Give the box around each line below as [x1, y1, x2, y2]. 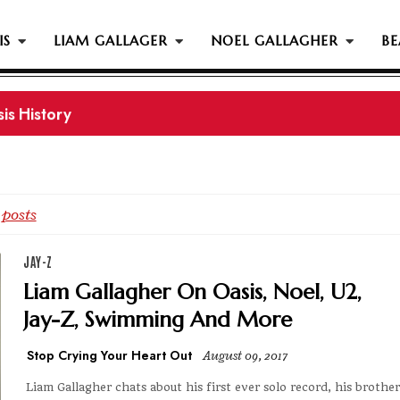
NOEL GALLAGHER [211, 32, 338, 49]
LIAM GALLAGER [54, 32, 168, 49]
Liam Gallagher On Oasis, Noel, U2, [23, 279, 362, 305]
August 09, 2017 [203, 347, 287, 365]
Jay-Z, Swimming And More [23, 306, 292, 333]
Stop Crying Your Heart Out [27, 346, 192, 364]
